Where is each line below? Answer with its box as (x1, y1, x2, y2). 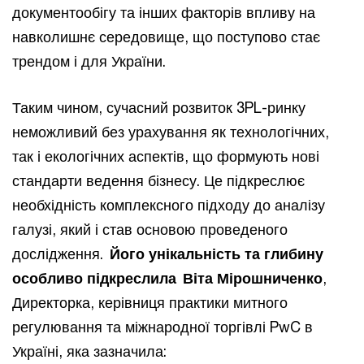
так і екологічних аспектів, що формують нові (12, 147, 319, 165)
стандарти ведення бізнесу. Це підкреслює (12, 171, 305, 189)
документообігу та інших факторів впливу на (12, 3, 315, 21)
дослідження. (12, 245, 110, 262)
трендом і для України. (12, 52, 166, 70)
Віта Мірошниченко (183, 269, 323, 287)
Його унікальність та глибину (110, 245, 323, 262)
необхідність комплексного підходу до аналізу (12, 196, 325, 214)
